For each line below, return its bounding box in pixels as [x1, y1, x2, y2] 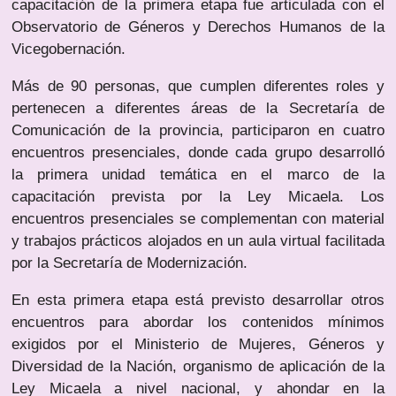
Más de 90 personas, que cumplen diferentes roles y [11, 78, 385, 95]
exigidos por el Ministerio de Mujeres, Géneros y [11, 336, 385, 354]
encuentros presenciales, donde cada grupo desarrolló [11, 144, 385, 162]
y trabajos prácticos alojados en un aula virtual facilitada [11, 232, 385, 250]
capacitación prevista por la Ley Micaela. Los [11, 188, 385, 206]
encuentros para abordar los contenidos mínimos [11, 314, 385, 331]
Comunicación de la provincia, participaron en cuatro [11, 122, 385, 140]
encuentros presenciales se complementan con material [11, 210, 385, 228]
